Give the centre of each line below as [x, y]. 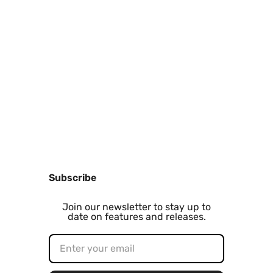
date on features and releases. [136, 216]
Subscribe [73, 177]
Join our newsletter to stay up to [136, 207]
